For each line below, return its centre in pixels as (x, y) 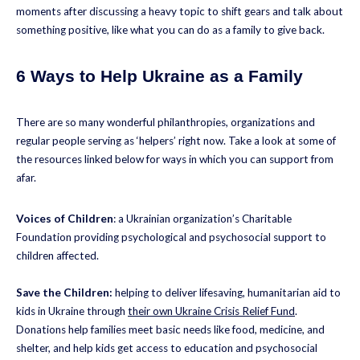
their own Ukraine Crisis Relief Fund (211, 311)
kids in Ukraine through (72, 311)
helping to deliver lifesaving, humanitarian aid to (228, 292)
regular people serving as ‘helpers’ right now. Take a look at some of (176, 141)
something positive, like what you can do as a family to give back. (170, 29)
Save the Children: (65, 292)
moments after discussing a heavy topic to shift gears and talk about (180, 11)
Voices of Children (65, 218)
